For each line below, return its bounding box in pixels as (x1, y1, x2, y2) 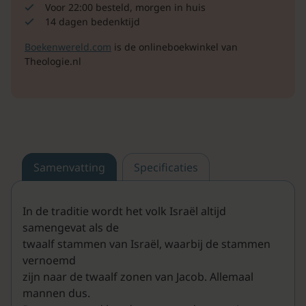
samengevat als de (23, 220, 119, 236)
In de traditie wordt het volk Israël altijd (23, 204, 226, 219)
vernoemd (23, 253, 76, 268)
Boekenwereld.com (25, 40, 111, 54)
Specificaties (134, 160, 198, 176)
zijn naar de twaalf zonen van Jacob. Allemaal (23, 269, 253, 285)
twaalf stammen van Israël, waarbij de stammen (23, 236, 270, 252)
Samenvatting (33, 160, 105, 176)
